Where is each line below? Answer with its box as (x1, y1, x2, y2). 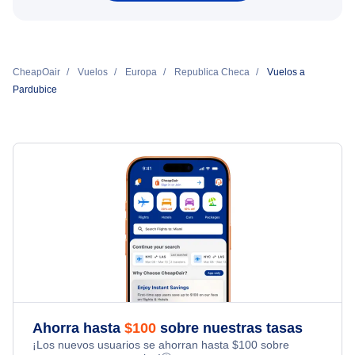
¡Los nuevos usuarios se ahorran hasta (32, 338, 232, 352)
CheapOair (13, 67, 60, 78)
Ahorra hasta (32, 320, 124, 337)
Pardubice (13, 84, 57, 96)
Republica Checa (174, 67, 250, 78)
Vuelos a (267, 67, 305, 78)
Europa (125, 67, 157, 78)
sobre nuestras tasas (156, 320, 303, 337)
